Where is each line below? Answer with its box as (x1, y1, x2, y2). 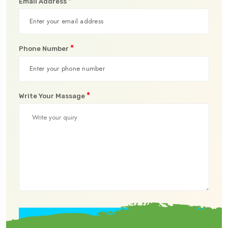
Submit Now (89, 215, 139, 225)
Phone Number (19, 44, 70, 52)
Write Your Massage (19, 92, 87, 100)
